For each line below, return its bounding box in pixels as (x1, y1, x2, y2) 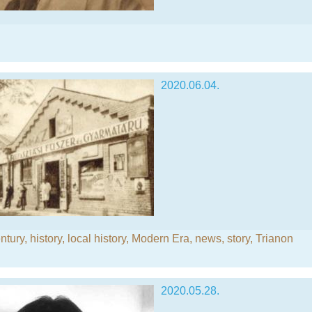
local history (68, 233, 126, 244)
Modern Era (132, 233, 189, 244)
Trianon (256, 233, 293, 244)
